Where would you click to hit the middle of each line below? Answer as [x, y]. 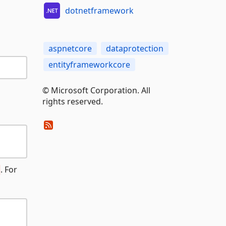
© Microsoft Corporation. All [96, 90]
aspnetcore [70, 48]
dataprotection [134, 48]
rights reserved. [72, 101]
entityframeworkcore [89, 65]
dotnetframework [99, 10]
